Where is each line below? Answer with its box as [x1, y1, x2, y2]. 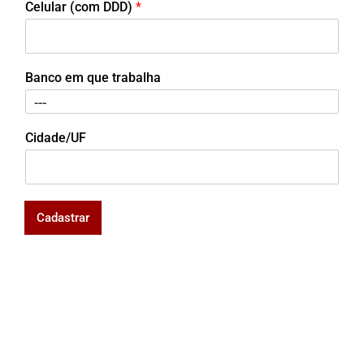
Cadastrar [37, 210, 89, 226]
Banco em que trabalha [25, 70, 161, 86]
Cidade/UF [25, 130, 86, 146]
